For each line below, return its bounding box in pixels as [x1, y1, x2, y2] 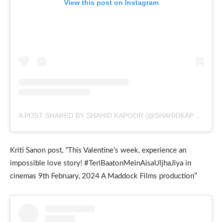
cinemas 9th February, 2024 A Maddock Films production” [10, 172, 197, 180]
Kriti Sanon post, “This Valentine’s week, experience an [10, 146, 186, 154]
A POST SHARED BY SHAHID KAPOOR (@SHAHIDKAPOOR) [194, 111, 201, 119]
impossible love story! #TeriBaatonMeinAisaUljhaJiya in [10, 159, 191, 167]
